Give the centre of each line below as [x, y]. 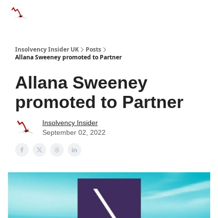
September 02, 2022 [74, 132]
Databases [101, 11]
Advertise [147, 14]
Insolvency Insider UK [47, 49]
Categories [54, 11]
